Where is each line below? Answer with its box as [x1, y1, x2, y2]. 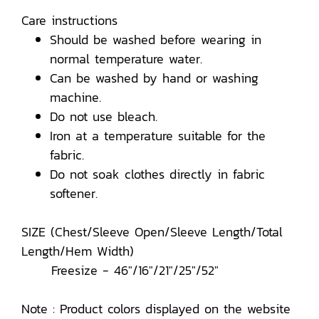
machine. [50, 88, 101, 107]
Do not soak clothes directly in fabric [50, 164, 265, 184]
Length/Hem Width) [21, 241, 134, 261]
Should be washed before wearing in [50, 30, 261, 49]
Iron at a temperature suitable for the [50, 126, 266, 145]
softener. [50, 184, 98, 203]
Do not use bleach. [50, 107, 157, 126]
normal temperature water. [50, 49, 202, 68]
